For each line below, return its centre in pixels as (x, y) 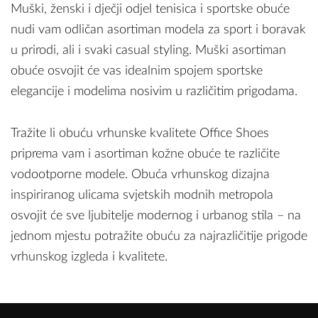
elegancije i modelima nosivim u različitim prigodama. (154, 91)
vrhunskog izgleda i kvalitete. (89, 257)
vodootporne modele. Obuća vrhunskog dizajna (140, 174)
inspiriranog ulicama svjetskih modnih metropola (142, 195)
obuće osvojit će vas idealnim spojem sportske (137, 71)
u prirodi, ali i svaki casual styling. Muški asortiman (148, 50)
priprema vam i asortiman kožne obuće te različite (145, 154)
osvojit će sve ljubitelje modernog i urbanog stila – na (156, 215)
